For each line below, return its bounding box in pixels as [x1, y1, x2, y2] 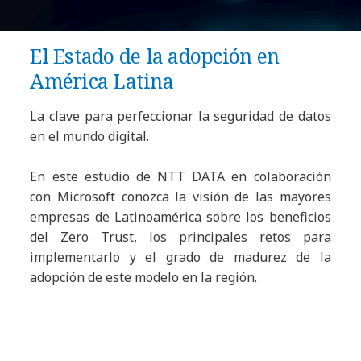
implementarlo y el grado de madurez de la [30, 247, 331, 266]
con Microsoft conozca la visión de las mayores [30, 187, 331, 205]
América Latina [30, 66, 173, 94]
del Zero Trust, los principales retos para [30, 227, 331, 246]
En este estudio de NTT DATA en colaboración [30, 167, 331, 185]
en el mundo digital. [30, 127, 150, 145]
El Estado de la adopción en [30, 41, 280, 69]
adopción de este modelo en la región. [30, 268, 258, 286]
